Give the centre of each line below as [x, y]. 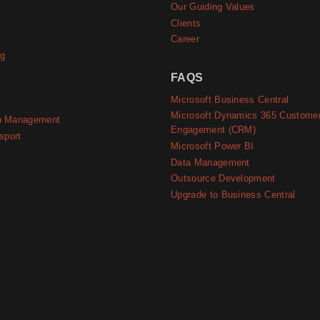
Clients [186, 23]
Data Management [210, 162]
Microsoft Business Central [230, 100]
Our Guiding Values [213, 7]
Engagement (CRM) [214, 130]
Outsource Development [223, 179]
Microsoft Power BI [212, 146]
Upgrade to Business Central [233, 195]
